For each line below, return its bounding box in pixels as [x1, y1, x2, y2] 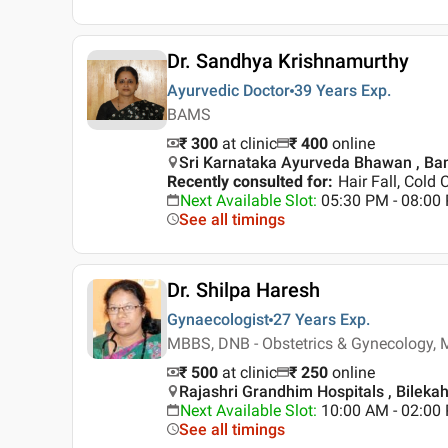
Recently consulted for [167, 172, 328, 192]
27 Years [273, 310, 336, 330]
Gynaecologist [167, 310, 269, 330]
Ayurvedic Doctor [167, 81, 290, 101]
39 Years [294, 81, 357, 101]
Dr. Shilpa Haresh [167, 278, 320, 303]
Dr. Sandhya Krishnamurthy [167, 49, 409, 74]
